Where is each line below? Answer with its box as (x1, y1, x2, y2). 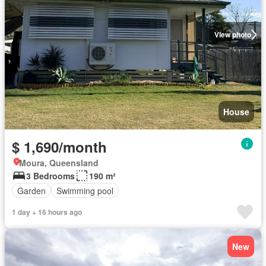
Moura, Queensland (19, 157, 99, 169)
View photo (214, 29, 251, 40)
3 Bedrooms (26, 170, 75, 182)
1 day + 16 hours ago (12, 207, 82, 217)
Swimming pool (56, 184, 113, 197)
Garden (17, 184, 46, 197)
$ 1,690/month (12, 137, 107, 157)
